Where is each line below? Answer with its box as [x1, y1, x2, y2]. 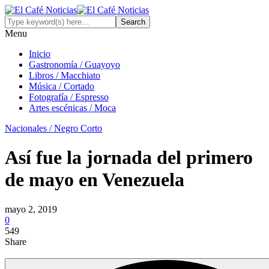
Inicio [29, 49, 50, 59]
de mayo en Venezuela [5, 169, 184, 191]
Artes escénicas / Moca [29, 103, 116, 113]
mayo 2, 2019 [5, 204, 57, 214]
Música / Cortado [29, 81, 94, 91]
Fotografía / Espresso [29, 92, 109, 102]
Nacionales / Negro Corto [5, 123, 102, 133]
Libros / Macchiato [29, 70, 100, 80]
